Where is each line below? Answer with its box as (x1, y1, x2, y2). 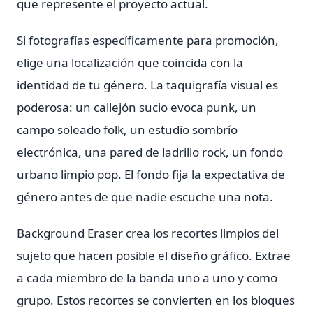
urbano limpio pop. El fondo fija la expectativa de (17, 166, 285, 182)
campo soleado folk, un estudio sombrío (17, 122, 238, 138)
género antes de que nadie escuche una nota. (17, 189, 273, 205)
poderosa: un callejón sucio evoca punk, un (17, 99, 256, 115)
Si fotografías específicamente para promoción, (17, 32, 279, 48)
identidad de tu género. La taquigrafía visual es (17, 77, 278, 93)
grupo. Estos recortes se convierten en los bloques (17, 292, 295, 308)
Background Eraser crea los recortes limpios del (17, 225, 279, 241)
